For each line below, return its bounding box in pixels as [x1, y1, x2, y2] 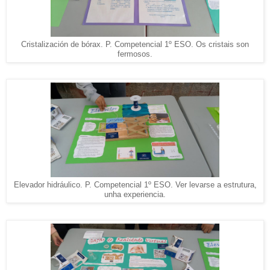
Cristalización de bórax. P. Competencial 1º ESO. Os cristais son [21, 40, 249, 49]
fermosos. [118, 49, 152, 58]
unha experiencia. [104, 190, 166, 199]
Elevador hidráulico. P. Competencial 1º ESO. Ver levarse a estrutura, [13, 181, 257, 190]
